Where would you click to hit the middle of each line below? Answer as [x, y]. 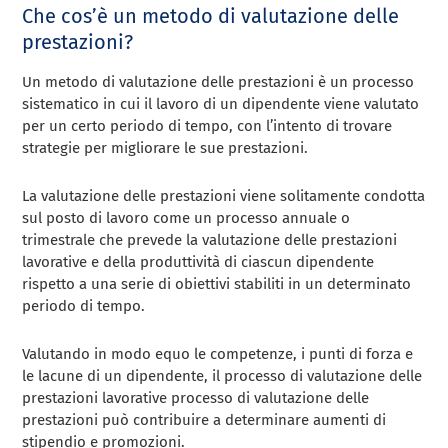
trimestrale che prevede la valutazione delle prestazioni [210, 239]
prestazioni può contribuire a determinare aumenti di [204, 419]
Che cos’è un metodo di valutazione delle [211, 15]
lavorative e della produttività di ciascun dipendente [198, 261]
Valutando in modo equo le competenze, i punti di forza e [218, 353]
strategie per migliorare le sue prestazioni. [165, 147]
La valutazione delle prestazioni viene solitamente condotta [224, 195]
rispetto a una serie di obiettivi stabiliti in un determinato [217, 283]
